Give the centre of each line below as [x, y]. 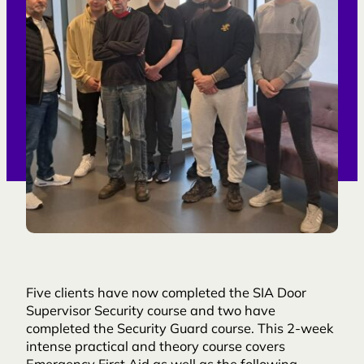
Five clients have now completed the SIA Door [166, 295]
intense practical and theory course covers [156, 348]
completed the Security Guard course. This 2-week [180, 330]
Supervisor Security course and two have [151, 312]
